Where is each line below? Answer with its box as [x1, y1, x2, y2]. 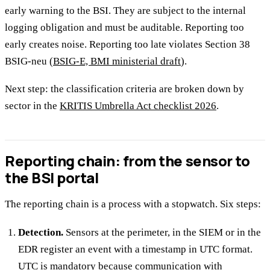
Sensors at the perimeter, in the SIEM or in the [63, 226, 262, 238]
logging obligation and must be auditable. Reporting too [5, 21, 244, 33]
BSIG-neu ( [5, 55, 53, 67]
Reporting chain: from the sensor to [5, 151, 250, 171]
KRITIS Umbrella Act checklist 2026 [60, 99, 216, 111]
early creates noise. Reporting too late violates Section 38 [5, 38, 250, 50]
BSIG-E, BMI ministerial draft [53, 55, 181, 67]
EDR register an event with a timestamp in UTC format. [18, 243, 253, 255]
